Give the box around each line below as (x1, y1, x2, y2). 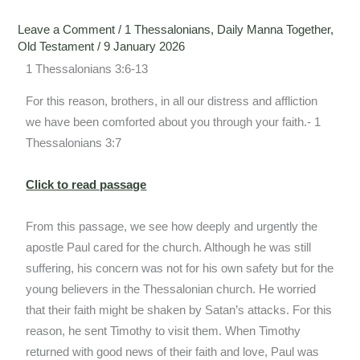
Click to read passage (26, 178, 147, 192)
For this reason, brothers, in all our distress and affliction (26, 95, 318, 108)
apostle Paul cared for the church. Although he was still (26, 241, 312, 255)
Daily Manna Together (217, 23, 331, 37)
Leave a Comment (18, 23, 116, 37)
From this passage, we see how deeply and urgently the (26, 220, 318, 234)
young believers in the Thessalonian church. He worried (26, 283, 317, 297)
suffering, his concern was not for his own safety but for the (26, 262, 334, 276)
